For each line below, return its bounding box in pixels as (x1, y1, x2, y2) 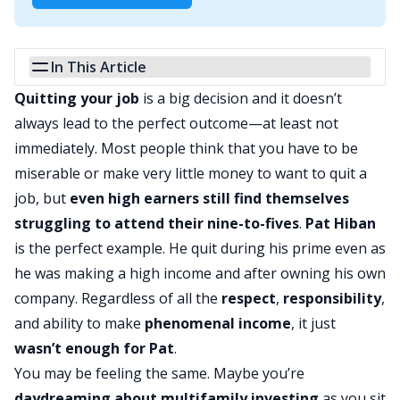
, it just (291, 313, 336, 334)
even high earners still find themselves (70, 188, 349, 209)
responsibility (283, 288, 381, 309)
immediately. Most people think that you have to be (14, 138, 358, 159)
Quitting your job (14, 88, 139, 109)
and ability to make (14, 313, 145, 334)
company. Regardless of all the (14, 288, 221, 309)
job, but (14, 188, 70, 209)
